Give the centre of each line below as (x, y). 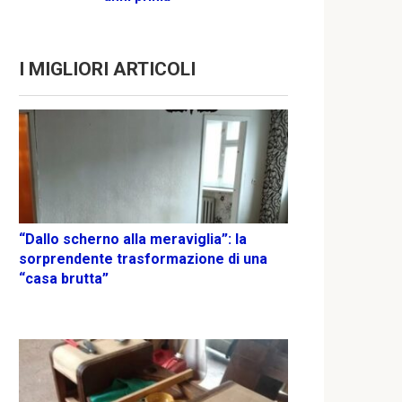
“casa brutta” (64, 279)
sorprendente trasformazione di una (143, 259)
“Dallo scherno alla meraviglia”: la (133, 240)
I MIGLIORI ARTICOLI (107, 69)
